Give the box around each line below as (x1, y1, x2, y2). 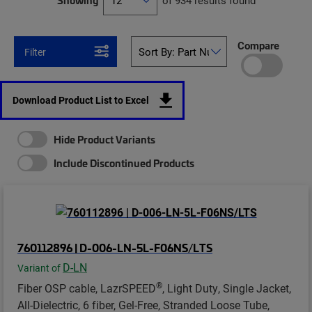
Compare (237, 38, 279, 52)
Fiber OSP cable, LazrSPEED (17, 280, 156, 295)
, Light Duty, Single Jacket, (162, 280, 291, 295)
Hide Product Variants (54, 132, 155, 146)
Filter (24, 45, 46, 58)
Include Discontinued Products (54, 156, 194, 170)
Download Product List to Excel (13, 93, 149, 107)
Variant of (17, 261, 63, 274)
